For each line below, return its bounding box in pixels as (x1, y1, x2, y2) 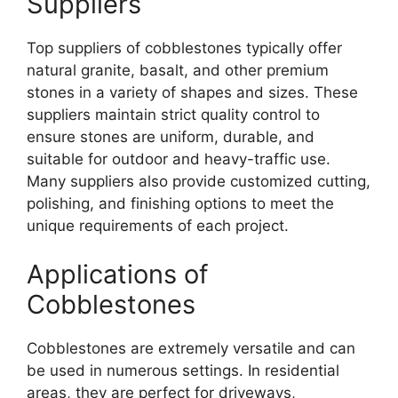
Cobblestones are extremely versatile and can (27, 339, 355, 358)
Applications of (27, 259, 208, 291)
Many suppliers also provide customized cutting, (27, 171, 370, 190)
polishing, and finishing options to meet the (27, 194, 334, 212)
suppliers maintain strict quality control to (27, 105, 320, 123)
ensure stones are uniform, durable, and (27, 127, 314, 146)
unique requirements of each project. (27, 216, 289, 235)
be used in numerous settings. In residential (27, 362, 339, 380)
